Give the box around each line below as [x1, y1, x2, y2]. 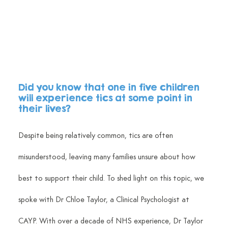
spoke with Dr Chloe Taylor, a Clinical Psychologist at [18, 195, 191, 204]
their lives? [18, 102, 73, 114]
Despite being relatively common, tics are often [18, 131, 175, 140]
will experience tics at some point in [18, 92, 195, 103]
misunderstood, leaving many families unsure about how [18, 153, 197, 161]
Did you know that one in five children [18, 81, 202, 93]
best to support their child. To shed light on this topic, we [18, 174, 206, 183]
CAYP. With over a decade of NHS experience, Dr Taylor [18, 217, 205, 225]
